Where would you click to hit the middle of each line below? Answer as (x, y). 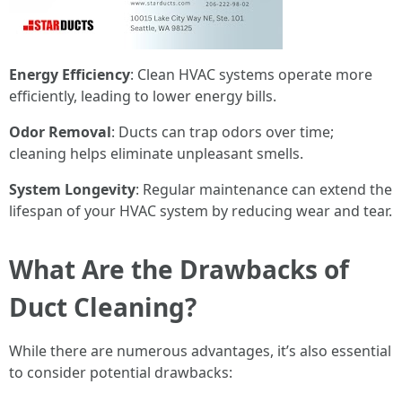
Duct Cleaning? (103, 307)
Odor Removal (60, 132)
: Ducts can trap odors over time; (223, 132)
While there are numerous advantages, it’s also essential (200, 351)
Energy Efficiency (70, 74)
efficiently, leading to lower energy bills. (143, 96)
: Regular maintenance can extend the (264, 189)
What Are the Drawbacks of (179, 269)
